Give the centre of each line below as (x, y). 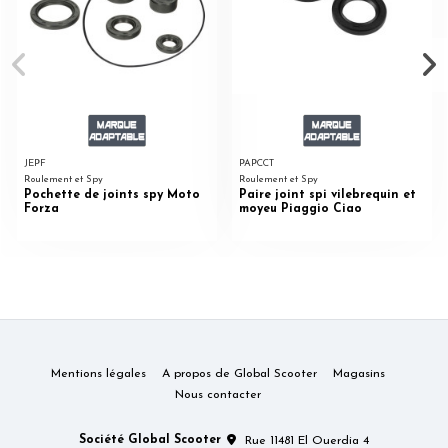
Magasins (359, 374)
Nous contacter (218, 395)
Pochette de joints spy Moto (111, 194)
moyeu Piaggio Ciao (301, 208)
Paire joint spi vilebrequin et (328, 194)
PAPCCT (257, 164)
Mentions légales (98, 374)
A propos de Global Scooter (239, 374)
